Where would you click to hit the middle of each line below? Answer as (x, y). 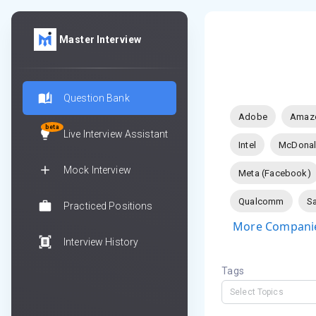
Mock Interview (97, 170)
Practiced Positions (108, 206)
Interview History (101, 242)
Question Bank (97, 98)
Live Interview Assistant (116, 134)
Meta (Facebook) (275, 173)
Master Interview (101, 39)
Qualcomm (261, 201)
